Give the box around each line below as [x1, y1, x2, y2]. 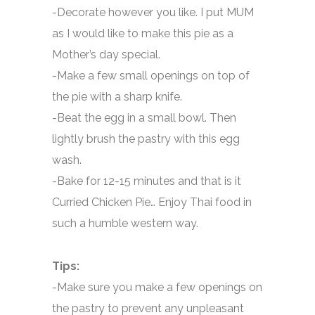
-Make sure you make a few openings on [52, 280, 262, 294]
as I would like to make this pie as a [52, 26, 233, 40]
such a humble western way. [52, 216, 198, 230]
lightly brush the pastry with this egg [52, 131, 240, 146]
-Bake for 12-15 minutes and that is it [52, 174, 241, 188]
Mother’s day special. [52, 47, 160, 61]
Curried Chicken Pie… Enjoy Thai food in [52, 195, 252, 209]
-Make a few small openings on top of [52, 68, 250, 82]
